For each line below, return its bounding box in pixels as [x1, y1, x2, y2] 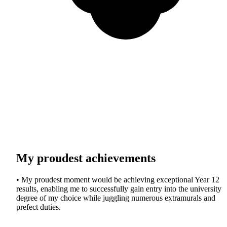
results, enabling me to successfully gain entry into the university [16, 184, 221, 194]
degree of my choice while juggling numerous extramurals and [16, 194, 215, 203]
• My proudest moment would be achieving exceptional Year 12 [16, 175, 219, 184]
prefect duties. [16, 203, 61, 212]
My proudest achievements [16, 152, 156, 165]
